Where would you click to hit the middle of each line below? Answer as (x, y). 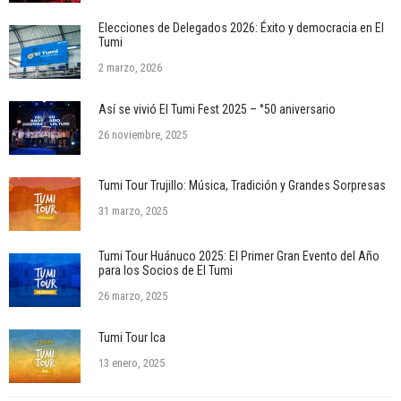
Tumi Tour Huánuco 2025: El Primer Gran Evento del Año (239, 256)
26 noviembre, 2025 (143, 135)
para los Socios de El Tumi (166, 270)
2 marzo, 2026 (130, 68)
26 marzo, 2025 (133, 296)
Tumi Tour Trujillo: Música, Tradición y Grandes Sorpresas (242, 185)
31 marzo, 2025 (133, 211)
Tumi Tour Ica (132, 337)
